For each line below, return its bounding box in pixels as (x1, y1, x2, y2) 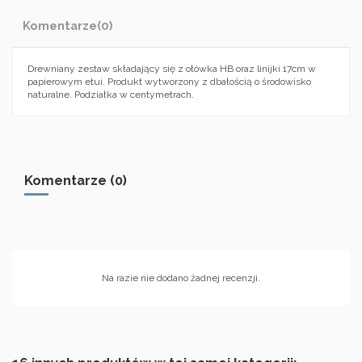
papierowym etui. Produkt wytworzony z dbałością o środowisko (27, 75, 311, 87)
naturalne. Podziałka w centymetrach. (27, 88, 194, 100)
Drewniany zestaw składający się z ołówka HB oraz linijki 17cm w (27, 62, 316, 74)
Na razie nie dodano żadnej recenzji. (102, 271, 260, 284)
